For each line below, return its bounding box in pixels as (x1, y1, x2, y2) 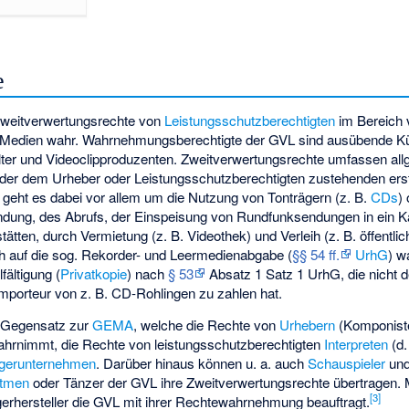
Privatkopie (60, 264, 128, 284)
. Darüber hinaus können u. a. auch (96, 352, 309, 372)
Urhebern (279, 314, 336, 334)
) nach (127, 264, 169, 284)
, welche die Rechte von (133, 314, 280, 334)
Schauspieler (308, 352, 386, 372)
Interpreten (324, 333, 389, 353)
